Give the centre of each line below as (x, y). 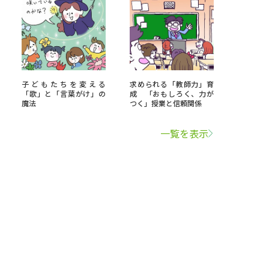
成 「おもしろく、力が (172, 93)
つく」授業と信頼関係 (166, 103)
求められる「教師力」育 (172, 84)
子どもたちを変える (64, 84)
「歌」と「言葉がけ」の (64, 93)
